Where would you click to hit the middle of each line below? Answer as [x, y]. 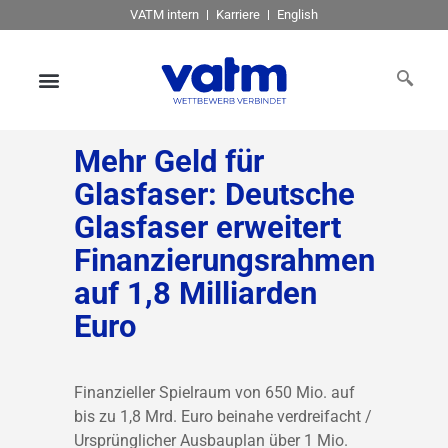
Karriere [238, 14]
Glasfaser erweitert [207, 227]
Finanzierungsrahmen [224, 260]
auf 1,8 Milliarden [195, 293]
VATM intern [164, 14]
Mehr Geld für [169, 161]
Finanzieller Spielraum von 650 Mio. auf [214, 392]
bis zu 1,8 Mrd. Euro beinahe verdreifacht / [223, 416]
